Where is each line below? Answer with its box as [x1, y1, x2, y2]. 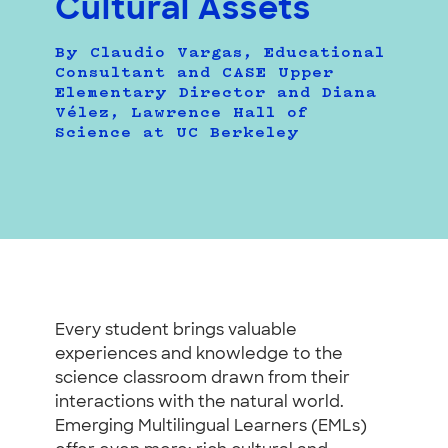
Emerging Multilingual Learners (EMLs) [55, 418, 367, 435]
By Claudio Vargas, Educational [55, 45, 385, 61]
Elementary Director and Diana [55, 85, 377, 101]
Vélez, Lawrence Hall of [55, 105, 309, 121]
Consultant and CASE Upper [55, 65, 334, 81]
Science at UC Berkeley [55, 125, 300, 141]
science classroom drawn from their [55, 370, 350, 387]
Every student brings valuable [55, 322, 297, 339]
